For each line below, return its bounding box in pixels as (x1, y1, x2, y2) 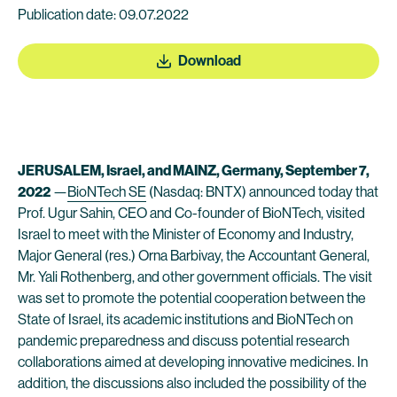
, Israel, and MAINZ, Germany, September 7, (101, 162, 370, 179)
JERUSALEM (18, 162, 101, 179)
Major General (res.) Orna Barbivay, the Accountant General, (18, 247, 370, 264)
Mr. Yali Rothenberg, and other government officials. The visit (18, 269, 372, 285)
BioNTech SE (67, 183, 146, 200)
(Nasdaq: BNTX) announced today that (146, 183, 378, 200)
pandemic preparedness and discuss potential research (18, 332, 349, 349)
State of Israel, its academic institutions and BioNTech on (18, 311, 353, 328)
